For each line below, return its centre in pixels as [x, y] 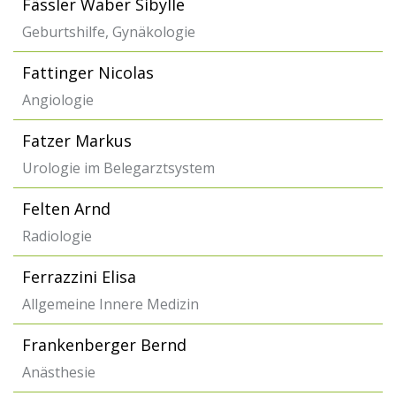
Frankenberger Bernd [104, 345]
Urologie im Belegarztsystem [118, 168]
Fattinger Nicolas [88, 72]
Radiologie [57, 236]
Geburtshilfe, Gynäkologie [109, 32]
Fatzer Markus [77, 141]
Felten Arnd [66, 209]
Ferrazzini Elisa [79, 277]
